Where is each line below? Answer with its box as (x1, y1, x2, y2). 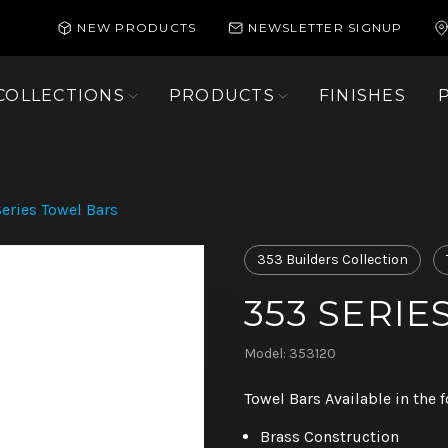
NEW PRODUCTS (77, 20, 197, 35)
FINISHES (318, 85, 406, 105)
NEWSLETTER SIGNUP (248, 20, 403, 35)
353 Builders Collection (257, 251, 408, 269)
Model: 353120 (244, 345, 336, 363)
